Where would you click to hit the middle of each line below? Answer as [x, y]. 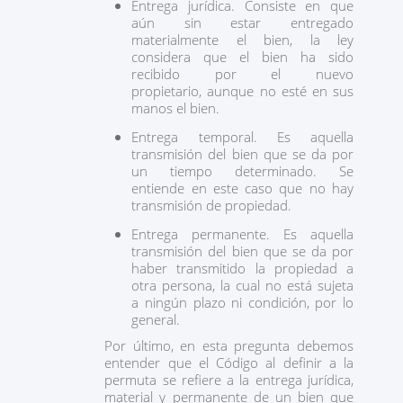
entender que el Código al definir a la [229, 363]
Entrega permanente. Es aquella [242, 234]
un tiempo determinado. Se [242, 171]
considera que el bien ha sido [242, 57]
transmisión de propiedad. [215, 205]
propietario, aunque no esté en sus [242, 91]
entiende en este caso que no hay [242, 188]
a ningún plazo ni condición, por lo [242, 302]
